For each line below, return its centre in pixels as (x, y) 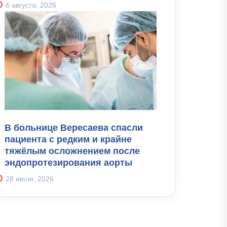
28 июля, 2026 (30, 179)
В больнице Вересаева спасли (74, 128)
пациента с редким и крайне (68, 139)
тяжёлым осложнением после (72, 151)
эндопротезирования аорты (68, 163)
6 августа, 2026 (31, 5)
